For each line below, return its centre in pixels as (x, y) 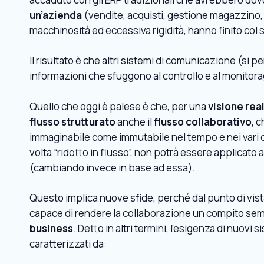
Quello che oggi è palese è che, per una (119, 106)
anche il (135, 121)
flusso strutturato (72, 121)
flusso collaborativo (203, 121)
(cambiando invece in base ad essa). (112, 167)
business (51, 228)
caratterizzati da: (68, 244)
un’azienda (56, 15)
